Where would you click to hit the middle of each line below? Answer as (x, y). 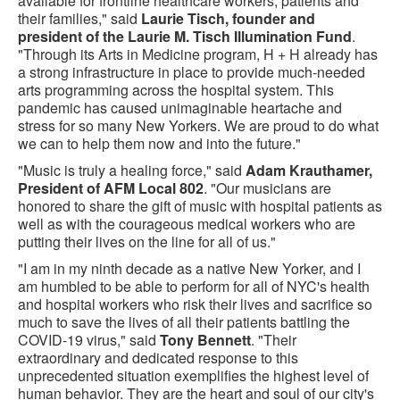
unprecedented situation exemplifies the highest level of (193, 375)
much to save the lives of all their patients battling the (184, 321)
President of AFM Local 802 (111, 187)
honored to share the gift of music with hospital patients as (200, 205)
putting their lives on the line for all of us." (147, 241)
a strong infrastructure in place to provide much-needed (192, 71)
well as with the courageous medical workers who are (187, 223)
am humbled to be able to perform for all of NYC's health (194, 286)
